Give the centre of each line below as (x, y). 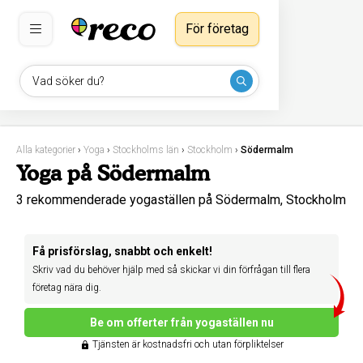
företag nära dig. (67, 288)
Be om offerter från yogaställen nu (181, 322)
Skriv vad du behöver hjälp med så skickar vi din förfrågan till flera (171, 270)
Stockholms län (146, 150)
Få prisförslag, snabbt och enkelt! (122, 251)
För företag (217, 29)
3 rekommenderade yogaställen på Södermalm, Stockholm (181, 200)
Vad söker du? (68, 81)
